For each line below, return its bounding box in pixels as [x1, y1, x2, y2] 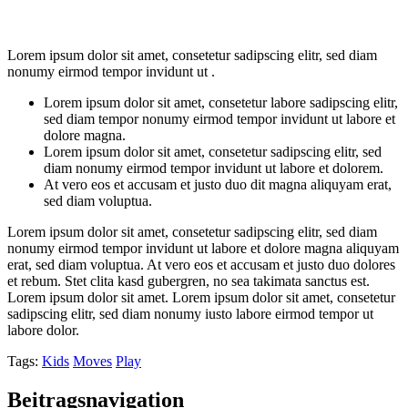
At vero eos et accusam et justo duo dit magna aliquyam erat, [44, 177, 392, 193]
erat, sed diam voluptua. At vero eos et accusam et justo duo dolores [7, 257, 395, 273]
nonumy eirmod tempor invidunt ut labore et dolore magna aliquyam [7, 240, 399, 257]
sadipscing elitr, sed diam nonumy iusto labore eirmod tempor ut [7, 306, 373, 322]
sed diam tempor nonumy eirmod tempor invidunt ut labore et [44, 111, 395, 127]
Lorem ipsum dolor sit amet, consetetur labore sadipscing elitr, [44, 95, 398, 111]
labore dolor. [7, 322, 79, 339]
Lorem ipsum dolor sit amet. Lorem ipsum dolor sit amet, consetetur [7, 290, 395, 306]
